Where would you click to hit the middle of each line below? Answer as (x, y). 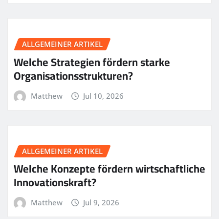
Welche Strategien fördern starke (92, 62)
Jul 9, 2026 (101, 203)
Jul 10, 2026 (104, 96)
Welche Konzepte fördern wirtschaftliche (109, 169)
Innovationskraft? (55, 183)
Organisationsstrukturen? (73, 76)
